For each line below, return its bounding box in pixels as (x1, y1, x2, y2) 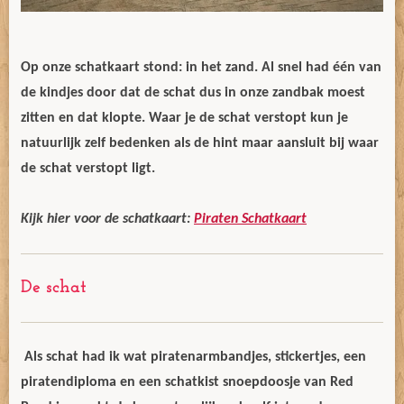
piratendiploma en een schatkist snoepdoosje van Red (21, 375, 353, 390)
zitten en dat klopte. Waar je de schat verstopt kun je (21, 111, 348, 125)
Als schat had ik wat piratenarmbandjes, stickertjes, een (21, 350, 366, 364)
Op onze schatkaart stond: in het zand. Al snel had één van (21, 60, 381, 75)
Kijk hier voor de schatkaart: (21, 212, 194, 226)
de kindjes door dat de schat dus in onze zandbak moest (21, 86, 365, 100)
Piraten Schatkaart (194, 212, 307, 226)
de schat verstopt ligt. (21, 161, 155, 176)
